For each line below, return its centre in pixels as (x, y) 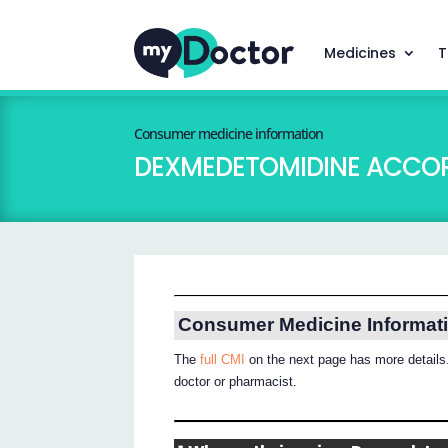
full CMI (223, 360)
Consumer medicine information (229, 134)
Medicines (359, 53)
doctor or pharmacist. (236, 382)
